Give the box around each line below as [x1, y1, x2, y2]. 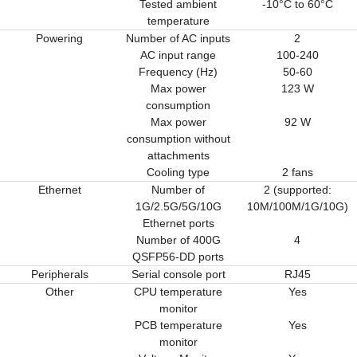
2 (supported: [263, 182, 331, 196]
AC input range [140, 48, 217, 61]
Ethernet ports [142, 216, 214, 229]
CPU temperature [134, 284, 223, 298]
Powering [36, 31, 84, 45]
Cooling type [147, 165, 210, 178]
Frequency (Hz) [139, 65, 218, 78]
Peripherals [30, 267, 88, 280]
